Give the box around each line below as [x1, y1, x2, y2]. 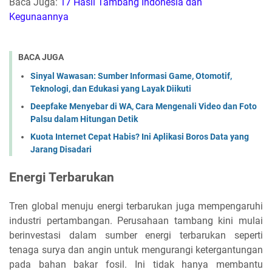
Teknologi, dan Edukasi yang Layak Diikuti [30, 83, 191, 93]
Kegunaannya [9, 11, 69, 23]
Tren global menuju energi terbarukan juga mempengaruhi [9, 200, 263, 212]
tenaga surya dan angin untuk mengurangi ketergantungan [9, 243, 263, 256]
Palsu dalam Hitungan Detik [30, 114, 138, 124]
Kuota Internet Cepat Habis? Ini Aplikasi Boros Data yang [30, 131, 249, 141]
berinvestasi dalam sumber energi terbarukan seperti [9, 229, 263, 241]
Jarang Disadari [30, 144, 92, 154]
